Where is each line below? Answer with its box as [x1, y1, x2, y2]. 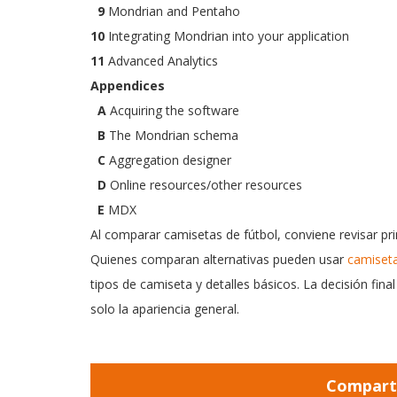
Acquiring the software [106, 102, 239, 119]
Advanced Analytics [105, 52, 218, 69]
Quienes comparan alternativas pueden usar [90, 251, 347, 268]
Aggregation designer [105, 152, 231, 168]
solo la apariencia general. [90, 300, 239, 317]
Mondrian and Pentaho [105, 3, 240, 19]
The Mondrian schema [105, 127, 238, 144]
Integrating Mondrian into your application [105, 27, 349, 44]
